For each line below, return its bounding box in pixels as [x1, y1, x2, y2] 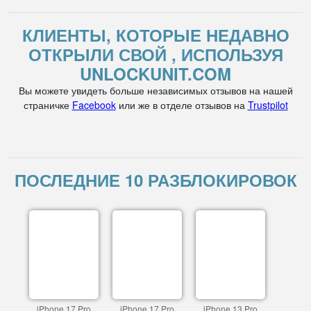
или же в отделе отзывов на [115, 98, 248, 112]
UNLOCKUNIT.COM [80, 62, 231, 85]
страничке [23, 98, 72, 112]
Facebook [72, 98, 116, 112]
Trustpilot [247, 98, 288, 112]
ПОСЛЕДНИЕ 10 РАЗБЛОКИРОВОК [14, 168, 297, 192]
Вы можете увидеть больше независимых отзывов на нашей [18, 83, 293, 97]
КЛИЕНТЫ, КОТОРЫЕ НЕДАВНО [22, 23, 289, 47]
